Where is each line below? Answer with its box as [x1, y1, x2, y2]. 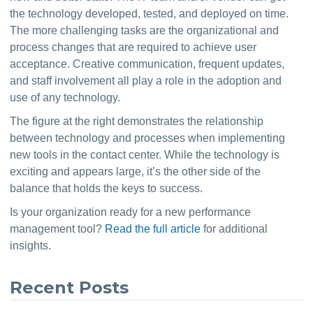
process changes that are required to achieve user [10, 41, 257, 53]
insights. [10, 240, 52, 252]
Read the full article [105, 223, 201, 235]
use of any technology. [10, 92, 121, 103]
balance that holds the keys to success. [10, 182, 203, 194]
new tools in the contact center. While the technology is [10, 149, 280, 161]
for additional [201, 223, 268, 235]
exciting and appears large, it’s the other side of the [10, 166, 261, 177]
